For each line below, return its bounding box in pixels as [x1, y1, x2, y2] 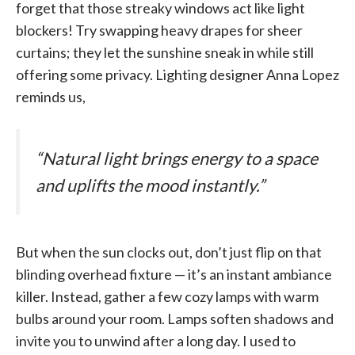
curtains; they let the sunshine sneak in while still [16, 44, 314, 62]
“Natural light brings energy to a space [36, 148, 318, 170]
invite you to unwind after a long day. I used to [16, 331, 296, 349]
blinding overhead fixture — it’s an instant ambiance [16, 265, 332, 283]
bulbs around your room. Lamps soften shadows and [16, 309, 334, 327]
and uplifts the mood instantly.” [36, 175, 265, 197]
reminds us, [16, 88, 86, 106]
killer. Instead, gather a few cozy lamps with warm [16, 287, 319, 305]
